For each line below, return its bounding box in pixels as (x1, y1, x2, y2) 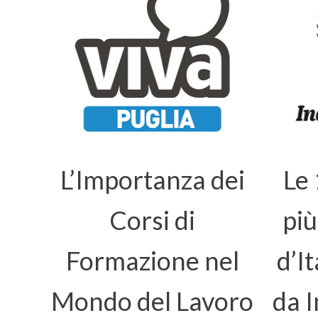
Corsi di (109, 204, 195, 236)
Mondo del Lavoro (51, 285, 253, 317)
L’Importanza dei (60, 164, 245, 195)
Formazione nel (65, 245, 239, 276)
